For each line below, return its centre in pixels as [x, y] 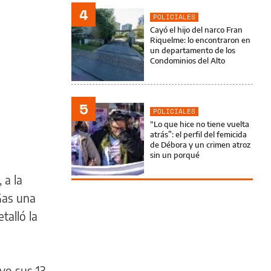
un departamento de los [193, 50]
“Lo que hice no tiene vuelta [200, 124]
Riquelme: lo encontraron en [200, 40]
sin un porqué [175, 155]
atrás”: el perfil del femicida [198, 134]
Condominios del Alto [188, 60]
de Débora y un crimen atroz [200, 145]
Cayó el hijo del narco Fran [196, 30]
